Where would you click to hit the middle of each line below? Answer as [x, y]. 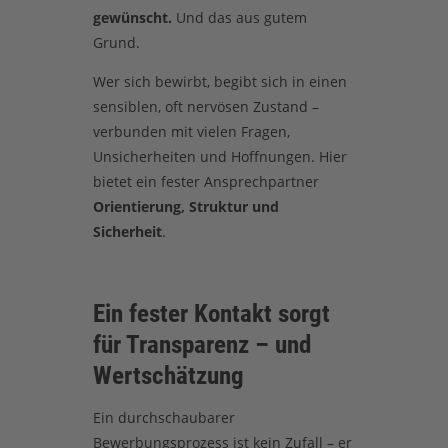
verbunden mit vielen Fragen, [191, 131]
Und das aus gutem [239, 17]
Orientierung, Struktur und [185, 206]
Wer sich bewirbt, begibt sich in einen [219, 81]
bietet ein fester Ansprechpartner [205, 181]
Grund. [116, 42]
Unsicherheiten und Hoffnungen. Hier [219, 156]
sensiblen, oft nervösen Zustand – [205, 106]
